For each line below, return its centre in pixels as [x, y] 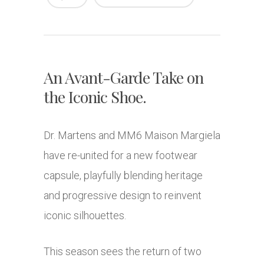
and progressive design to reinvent [123, 196]
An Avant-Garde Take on [123, 77]
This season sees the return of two [123, 252]
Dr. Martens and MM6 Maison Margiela [132, 136]
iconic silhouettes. [85, 216]
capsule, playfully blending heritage [123, 176]
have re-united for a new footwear [121, 156]
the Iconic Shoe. [95, 97]
